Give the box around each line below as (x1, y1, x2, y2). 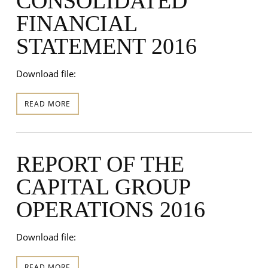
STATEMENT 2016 (16, 33, 197, 59)
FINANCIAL (16, 10, 137, 36)
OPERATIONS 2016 (16, 196, 205, 222)
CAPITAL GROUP (16, 173, 190, 199)
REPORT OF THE (16, 151, 184, 176)
